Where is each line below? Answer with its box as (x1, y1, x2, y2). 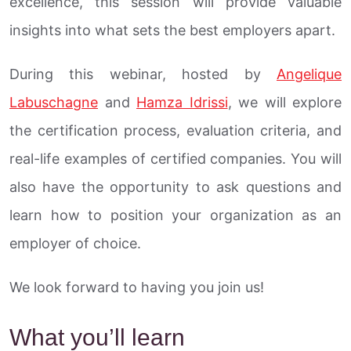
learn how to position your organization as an (9, 206, 342, 223)
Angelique (277, 65, 342, 82)
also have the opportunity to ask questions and (9, 178, 342, 195)
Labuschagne (9, 93, 98, 110)
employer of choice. (9, 234, 141, 251)
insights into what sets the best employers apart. (9, 21, 335, 38)
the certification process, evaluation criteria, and (9, 121, 342, 139)
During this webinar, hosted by (9, 65, 277, 82)
